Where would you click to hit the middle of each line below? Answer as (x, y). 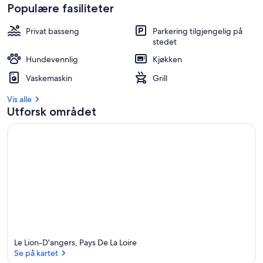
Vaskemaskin (49, 78)
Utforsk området (52, 112)
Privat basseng (53, 31)
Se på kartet (36, 253)
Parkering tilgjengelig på (198, 31)
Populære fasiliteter (60, 8)
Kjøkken (167, 59)
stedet (165, 42)
